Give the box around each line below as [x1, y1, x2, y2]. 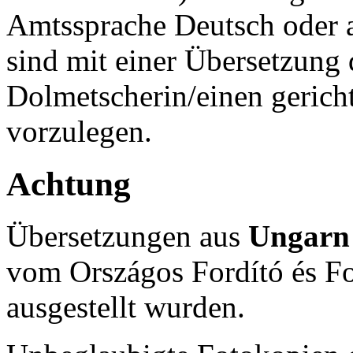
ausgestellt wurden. [6, 290, 245, 325]
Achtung [6, 165, 131, 203]
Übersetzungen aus [6, 219, 248, 254]
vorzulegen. [6, 113, 152, 148]
